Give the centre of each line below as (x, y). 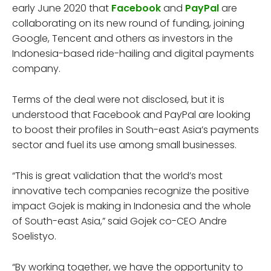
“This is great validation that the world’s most (117, 175)
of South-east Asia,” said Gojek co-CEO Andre (119, 221)
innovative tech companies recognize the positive (131, 191)
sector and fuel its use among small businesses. (124, 145)
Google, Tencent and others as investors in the (122, 38)
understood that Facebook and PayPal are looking (131, 114)
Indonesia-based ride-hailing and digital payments (133, 53)
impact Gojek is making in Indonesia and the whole (132, 206)
